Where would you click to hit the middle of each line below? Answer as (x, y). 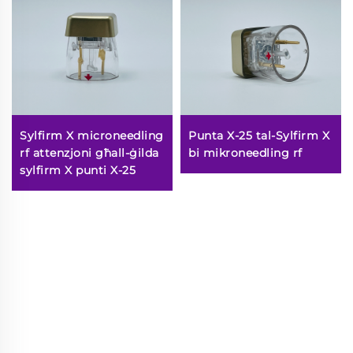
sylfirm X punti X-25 (78, 170)
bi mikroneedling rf (245, 152)
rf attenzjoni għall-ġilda (89, 152)
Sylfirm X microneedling (92, 135)
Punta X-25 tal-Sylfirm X (259, 135)
